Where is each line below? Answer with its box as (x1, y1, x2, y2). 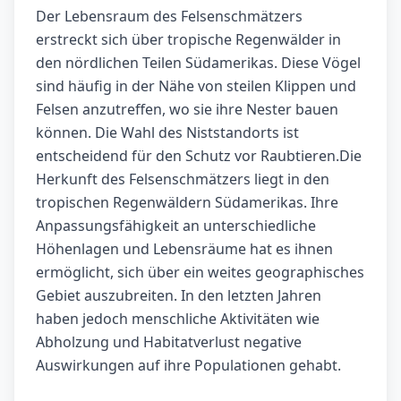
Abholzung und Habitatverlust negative (36, 332, 302, 353)
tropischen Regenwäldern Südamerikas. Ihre (36, 192, 338, 213)
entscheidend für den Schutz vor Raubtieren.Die (36, 146, 362, 166)
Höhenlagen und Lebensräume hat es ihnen (36, 239, 333, 260)
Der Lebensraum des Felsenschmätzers (36, 6, 303, 27)
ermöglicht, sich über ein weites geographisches (36, 262, 364, 283)
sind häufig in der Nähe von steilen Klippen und (36, 76, 356, 97)
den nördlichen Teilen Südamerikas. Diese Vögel (36, 53, 361, 73)
